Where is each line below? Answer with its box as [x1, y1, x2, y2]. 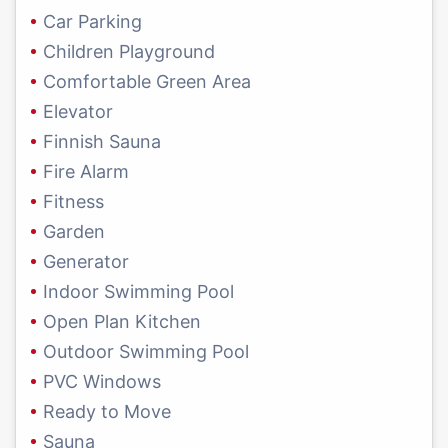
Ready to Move [43, 401, 171, 423]
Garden [43, 221, 105, 243]
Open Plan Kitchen [43, 311, 201, 333]
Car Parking [43, 11, 142, 33]
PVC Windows [43, 371, 161, 393]
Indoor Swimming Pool [43, 281, 234, 303]
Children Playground [43, 41, 215, 63]
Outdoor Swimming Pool [43, 341, 249, 363]
